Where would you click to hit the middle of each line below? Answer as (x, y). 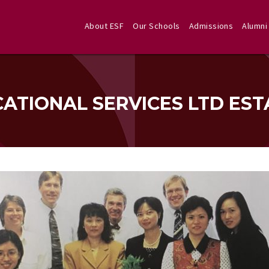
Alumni (255, 26)
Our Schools (156, 26)
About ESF (104, 26)
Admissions (211, 26)
